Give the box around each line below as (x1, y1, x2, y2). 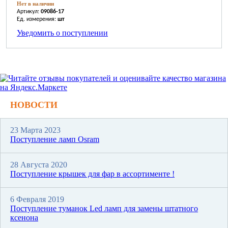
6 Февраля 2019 (10, 195, 64, 204)
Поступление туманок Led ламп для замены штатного (10, 204, 198, 213)
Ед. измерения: (17, 16, 58, 23)
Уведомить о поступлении (17, 28, 108, 38)
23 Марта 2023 (10, 126, 61, 135)
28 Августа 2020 (10, 160, 67, 169)
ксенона (10, 213, 38, 222)
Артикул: (17, 9, 41, 15)
